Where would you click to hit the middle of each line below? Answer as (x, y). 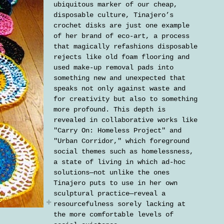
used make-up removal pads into (113, 67)
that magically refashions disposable (125, 46)
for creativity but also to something (125, 99)
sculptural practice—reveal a (109, 193)
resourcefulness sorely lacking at (119, 204)
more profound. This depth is (109, 109)
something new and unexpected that (119, 78)
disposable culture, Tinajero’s (113, 15)
